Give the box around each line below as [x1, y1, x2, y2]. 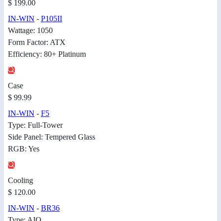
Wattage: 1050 [8, 26, 53, 35]
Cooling [8, 176, 33, 185]
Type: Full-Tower [8, 121, 63, 130]
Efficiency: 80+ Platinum [8, 50, 86, 59]
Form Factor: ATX [8, 38, 66, 47]
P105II [41, 14, 62, 23]
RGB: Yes [8, 145, 39, 153]
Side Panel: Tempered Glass [8, 133, 95, 142]
